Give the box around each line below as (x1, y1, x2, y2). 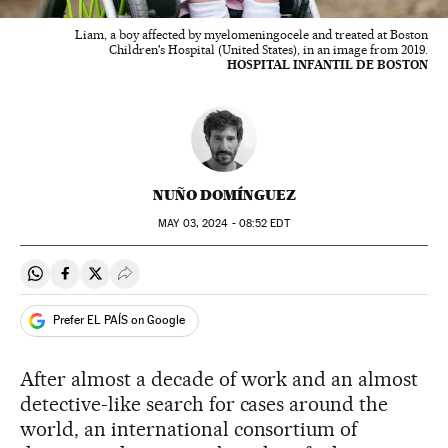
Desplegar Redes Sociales (124, 272, 302, 292)
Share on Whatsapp (34, 272, 170, 292)
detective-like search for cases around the (20, 391, 389, 416)
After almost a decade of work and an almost (20, 366, 419, 391)
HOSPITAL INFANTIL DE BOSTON (227, 56, 428, 72)
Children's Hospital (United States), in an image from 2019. (109, 41, 428, 57)
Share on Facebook (64, 272, 198, 292)
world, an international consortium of (20, 416, 358, 441)
